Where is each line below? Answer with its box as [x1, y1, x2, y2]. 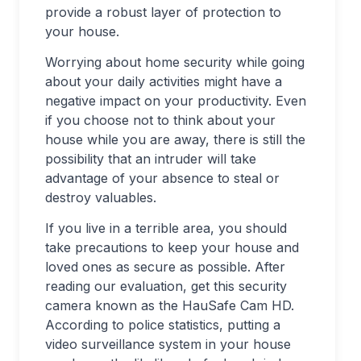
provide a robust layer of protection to [45, 4, 281, 21]
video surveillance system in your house [45, 336, 291, 353]
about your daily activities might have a [45, 73, 282, 90]
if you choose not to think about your [45, 112, 276, 129]
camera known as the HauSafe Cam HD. [45, 297, 294, 314]
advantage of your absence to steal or [45, 170, 280, 187]
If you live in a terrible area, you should [45, 220, 287, 237]
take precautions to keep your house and [45, 239, 299, 256]
